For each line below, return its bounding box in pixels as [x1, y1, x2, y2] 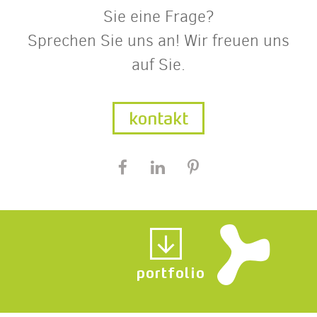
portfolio [137, 258, 205, 282]
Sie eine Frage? [103, 5, 214, 28]
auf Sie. [132, 53, 185, 76]
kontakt [129, 103, 188, 129]
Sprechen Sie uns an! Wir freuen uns [28, 29, 289, 52]
